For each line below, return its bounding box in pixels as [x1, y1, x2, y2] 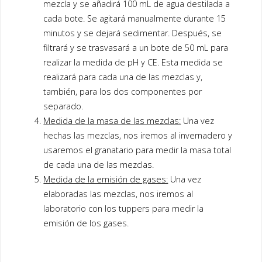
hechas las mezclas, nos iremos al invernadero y [43, 130, 233, 142]
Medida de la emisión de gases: [43, 174, 168, 185]
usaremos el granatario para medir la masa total [43, 144, 232, 156]
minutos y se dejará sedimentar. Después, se [43, 27, 222, 39]
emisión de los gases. [43, 218, 129, 229]
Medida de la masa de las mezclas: [43, 115, 181, 127]
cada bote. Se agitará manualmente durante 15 [43, 13, 226, 25]
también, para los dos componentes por [43, 86, 202, 98]
